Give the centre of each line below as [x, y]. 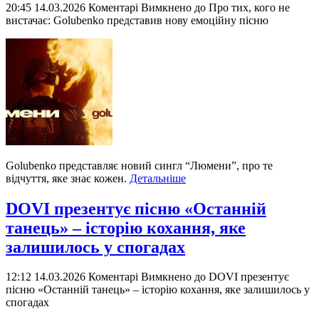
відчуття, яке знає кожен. [68, 178]
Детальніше [158, 178]
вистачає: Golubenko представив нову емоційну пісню [137, 20]
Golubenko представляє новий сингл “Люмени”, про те [139, 165]
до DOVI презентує [240, 277]
